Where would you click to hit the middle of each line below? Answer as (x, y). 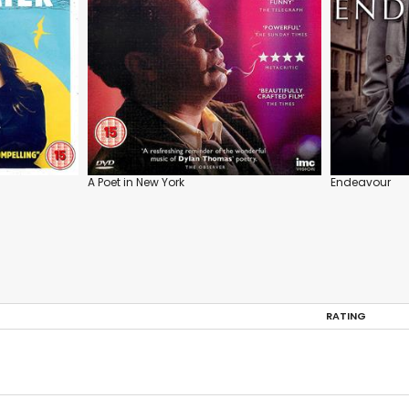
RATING (346, 316)
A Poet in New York (136, 183)
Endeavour (361, 183)
